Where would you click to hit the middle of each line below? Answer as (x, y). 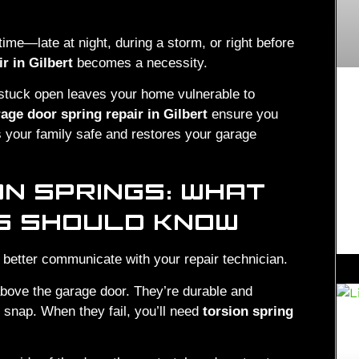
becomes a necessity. (140, 63)
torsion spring (248, 311)
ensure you (243, 115)
